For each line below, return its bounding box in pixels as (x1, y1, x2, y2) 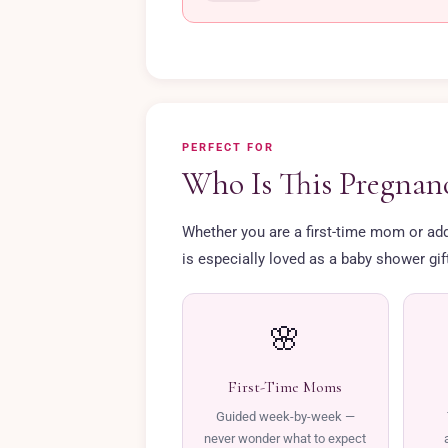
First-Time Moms (228, 377, 343, 397)
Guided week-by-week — (215, 409, 355, 424)
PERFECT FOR (182, 141, 274, 154)
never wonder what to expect (204, 431, 367, 446)
